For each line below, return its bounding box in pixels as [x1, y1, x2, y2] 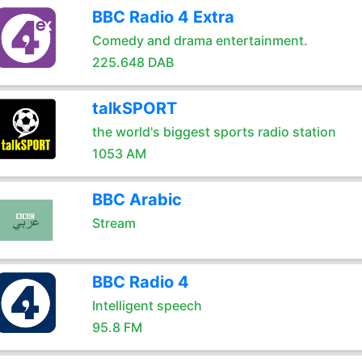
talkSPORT [91, 99, 177, 118]
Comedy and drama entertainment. [91, 32, 308, 48]
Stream [91, 215, 136, 231]
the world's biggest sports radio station [91, 124, 336, 140]
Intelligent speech [91, 297, 202, 314]
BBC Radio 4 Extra [91, 7, 234, 27]
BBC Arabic [91, 190, 182, 209]
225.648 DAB [91, 54, 174, 70]
